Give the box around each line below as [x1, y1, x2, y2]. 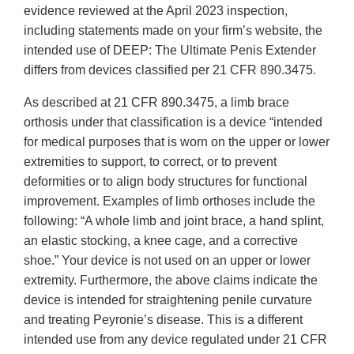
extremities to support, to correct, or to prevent [24, 155, 277, 169]
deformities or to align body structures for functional [24, 175, 307, 189]
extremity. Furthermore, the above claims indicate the [24, 273, 318, 288]
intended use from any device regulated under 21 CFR [24, 333, 327, 347]
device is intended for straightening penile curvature [24, 293, 312, 307]
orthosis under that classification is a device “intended [24, 115, 322, 130]
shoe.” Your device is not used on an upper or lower [24, 254, 311, 268]
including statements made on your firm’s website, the [24, 24, 322, 38]
